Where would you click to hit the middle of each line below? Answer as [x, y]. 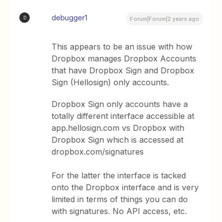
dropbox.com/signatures [98, 152]
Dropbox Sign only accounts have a [120, 104]
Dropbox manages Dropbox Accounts [124, 58]
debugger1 [70, 18]
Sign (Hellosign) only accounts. [111, 82]
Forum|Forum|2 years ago [164, 19]
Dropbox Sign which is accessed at [118, 140]
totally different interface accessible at [123, 116]
